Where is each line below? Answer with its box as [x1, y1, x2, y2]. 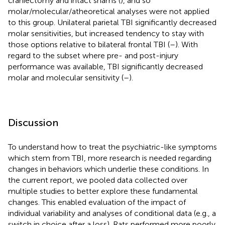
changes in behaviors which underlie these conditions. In [8, 164, 209, 174]
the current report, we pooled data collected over [8, 175, 187, 185]
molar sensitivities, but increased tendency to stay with [8, 28, 204, 38]
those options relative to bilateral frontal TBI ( [8, 39, 170, 49]
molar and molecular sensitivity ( [8, 72, 124, 82]
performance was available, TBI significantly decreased [8, 61, 203, 71]
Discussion [8, 116, 58, 129]
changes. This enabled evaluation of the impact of [8, 197, 186, 207]
